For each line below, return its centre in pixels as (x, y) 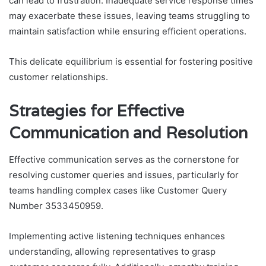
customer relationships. (58, 77)
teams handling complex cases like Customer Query (118, 190)
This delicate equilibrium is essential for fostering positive (131, 62)
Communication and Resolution (128, 133)
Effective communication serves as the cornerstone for (124, 159)
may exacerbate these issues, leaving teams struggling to (129, 16)
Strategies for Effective (96, 111)
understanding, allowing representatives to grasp (112, 251)
